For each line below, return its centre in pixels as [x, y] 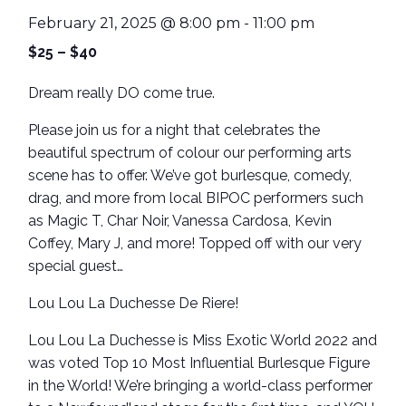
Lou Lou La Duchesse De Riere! [134, 304]
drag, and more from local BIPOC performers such [196, 198]
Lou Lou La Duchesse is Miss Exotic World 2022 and [203, 341]
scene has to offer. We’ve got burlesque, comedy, [190, 176]
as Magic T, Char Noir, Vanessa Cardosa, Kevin [180, 221]
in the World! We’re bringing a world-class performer [201, 386]
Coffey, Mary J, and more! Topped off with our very [195, 244]
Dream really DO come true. [122, 93]
